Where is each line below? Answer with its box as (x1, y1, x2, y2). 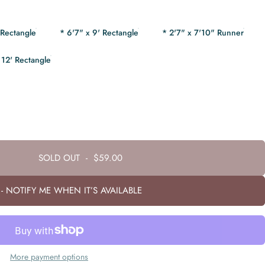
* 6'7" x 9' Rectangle (60, 27, 139, 38)
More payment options (10, 251, 89, 263)
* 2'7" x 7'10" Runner (162, 27, 244, 38)
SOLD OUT (38, 151, 80, 164)
